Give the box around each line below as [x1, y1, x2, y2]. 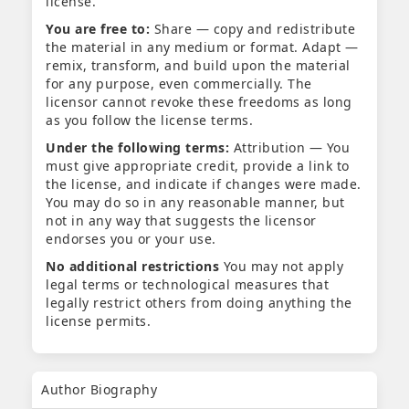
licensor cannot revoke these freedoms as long [46, 93, 352, 111]
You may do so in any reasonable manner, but [46, 194, 345, 212]
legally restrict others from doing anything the [46, 294, 352, 312]
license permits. [46, 312, 151, 330]
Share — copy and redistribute [150, 20, 355, 38]
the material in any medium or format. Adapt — [46, 38, 359, 57]
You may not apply [219, 257, 343, 276]
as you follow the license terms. [46, 111, 257, 130]
